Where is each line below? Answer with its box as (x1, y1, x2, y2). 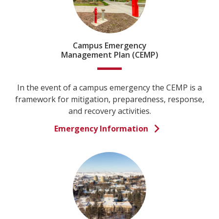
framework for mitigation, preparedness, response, (15, 94, 204, 105)
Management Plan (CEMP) (61, 49, 158, 60)
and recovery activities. (68, 106, 151, 116)
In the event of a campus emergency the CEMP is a (17, 82, 202, 93)
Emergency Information (54, 123, 148, 134)
